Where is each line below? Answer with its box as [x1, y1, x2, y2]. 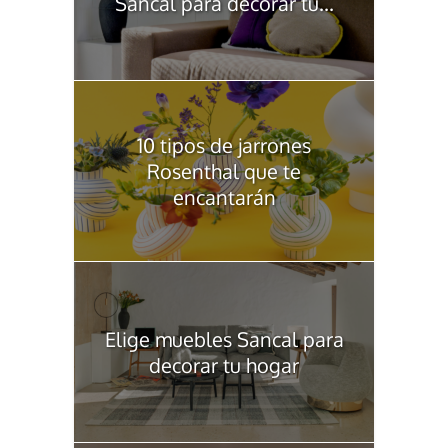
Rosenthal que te [147, 157, 301, 184]
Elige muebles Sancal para [104, 325, 344, 352]
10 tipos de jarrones [137, 131, 311, 158]
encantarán [172, 183, 276, 210]
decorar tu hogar [149, 351, 299, 378]
